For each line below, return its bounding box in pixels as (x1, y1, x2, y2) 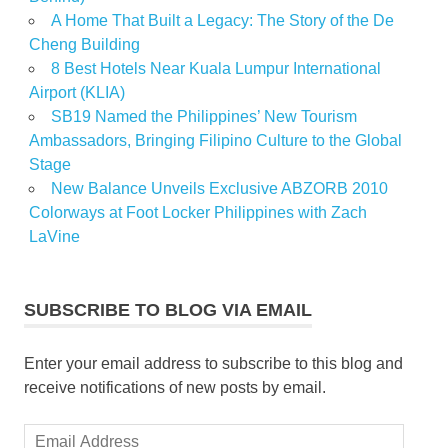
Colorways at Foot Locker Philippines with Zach (28, 204, 367, 222)
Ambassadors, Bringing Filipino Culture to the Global (28, 132, 402, 150)
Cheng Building (28, 36, 140, 54)
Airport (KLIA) (28, 84, 125, 102)
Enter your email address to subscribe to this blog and (24, 355, 403, 373)
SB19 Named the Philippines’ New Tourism (50, 108, 357, 126)
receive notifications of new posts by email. (24, 379, 326, 397)
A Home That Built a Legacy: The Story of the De (50, 12, 394, 30)
